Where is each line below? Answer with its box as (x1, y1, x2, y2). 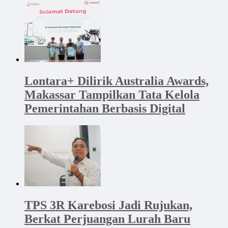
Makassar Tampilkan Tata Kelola (24, 88, 199, 101)
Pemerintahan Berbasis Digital (24, 101, 185, 115)
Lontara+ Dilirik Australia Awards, (24, 74, 209, 88)
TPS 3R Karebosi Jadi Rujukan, (24, 198, 192, 212)
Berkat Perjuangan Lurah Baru (24, 212, 190, 226)
